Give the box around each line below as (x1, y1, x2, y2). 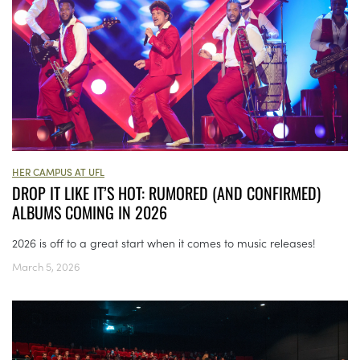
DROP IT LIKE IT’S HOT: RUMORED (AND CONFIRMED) (12, 181, 321, 206)
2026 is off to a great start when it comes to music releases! (12, 235, 316, 252)
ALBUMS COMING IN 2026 (12, 200, 167, 225)
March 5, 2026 (12, 259, 80, 275)
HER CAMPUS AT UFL (12, 165, 104, 179)
